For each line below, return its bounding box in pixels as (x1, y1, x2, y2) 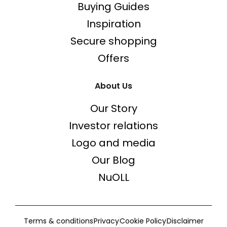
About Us (95, 80, 132, 92)
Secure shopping (70, 34, 157, 49)
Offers (98, 51, 129, 66)
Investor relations (69, 119, 158, 133)
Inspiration (86, 17, 141, 31)
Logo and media (71, 136, 156, 150)
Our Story (90, 101, 137, 116)
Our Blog (92, 153, 135, 168)
